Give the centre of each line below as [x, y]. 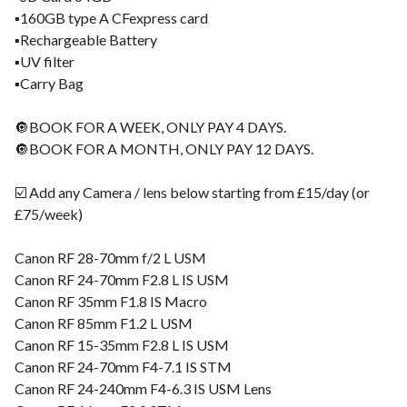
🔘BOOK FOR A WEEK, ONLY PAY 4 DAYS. [150, 127]
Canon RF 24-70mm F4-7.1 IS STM [123, 367]
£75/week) [49, 214]
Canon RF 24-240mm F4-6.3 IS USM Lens [143, 388]
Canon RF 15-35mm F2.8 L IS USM [122, 345]
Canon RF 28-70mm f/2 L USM [110, 258]
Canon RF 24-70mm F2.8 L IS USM [122, 279]
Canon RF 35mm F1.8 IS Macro [111, 301]
